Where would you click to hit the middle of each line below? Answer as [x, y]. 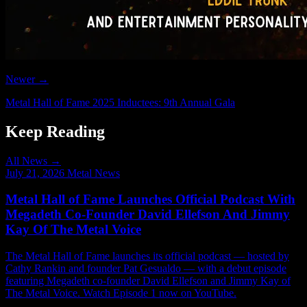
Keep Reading [55, 131]
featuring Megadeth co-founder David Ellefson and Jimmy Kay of [148, 281]
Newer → [27, 79]
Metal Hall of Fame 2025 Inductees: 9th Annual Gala [120, 102]
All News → [33, 160]
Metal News [94, 173]
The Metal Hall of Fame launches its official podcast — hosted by [147, 256]
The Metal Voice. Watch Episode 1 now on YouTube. [121, 293]
